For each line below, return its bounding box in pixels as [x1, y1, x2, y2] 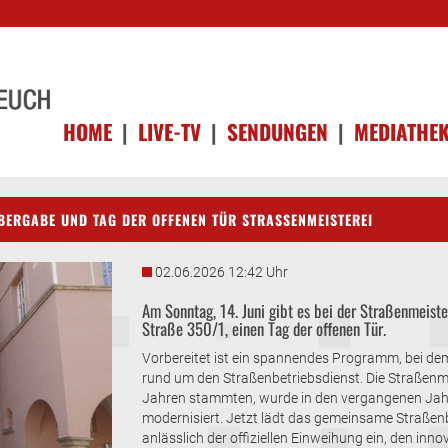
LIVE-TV [138, 115, 201, 147]
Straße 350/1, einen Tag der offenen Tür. [141, 315, 386, 341]
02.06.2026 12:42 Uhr [154, 263, 288, 280]
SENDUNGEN [227, 115, 328, 147]
